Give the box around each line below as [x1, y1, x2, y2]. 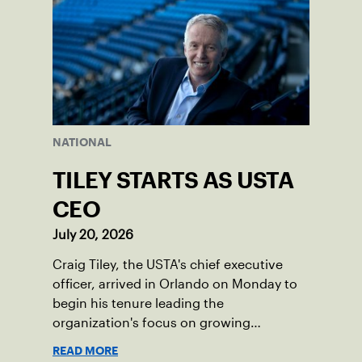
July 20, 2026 [53, 228, 133, 242]
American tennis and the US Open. [53, 335, 264, 350]
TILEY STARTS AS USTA [53, 172, 293, 189]
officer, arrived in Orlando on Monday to [53, 277, 297, 292]
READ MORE [53, 347, 118, 356]
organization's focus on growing [53, 316, 250, 330]
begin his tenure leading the [53, 297, 224, 311]
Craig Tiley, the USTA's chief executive [53, 258, 283, 272]
